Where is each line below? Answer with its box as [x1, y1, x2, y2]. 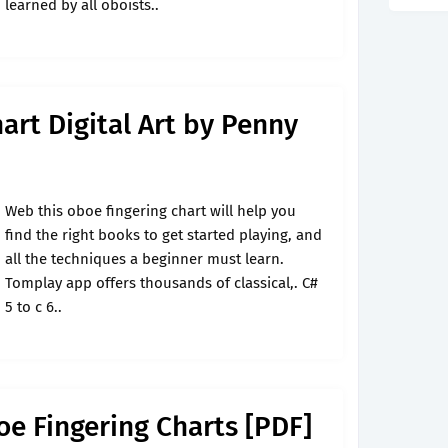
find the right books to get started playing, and [5, 226, 322, 244]
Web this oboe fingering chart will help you [5, 202, 296, 220]
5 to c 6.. [5, 298, 62, 316]
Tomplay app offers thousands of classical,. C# [5, 274, 318, 292]
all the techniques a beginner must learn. [5, 250, 284, 268]
